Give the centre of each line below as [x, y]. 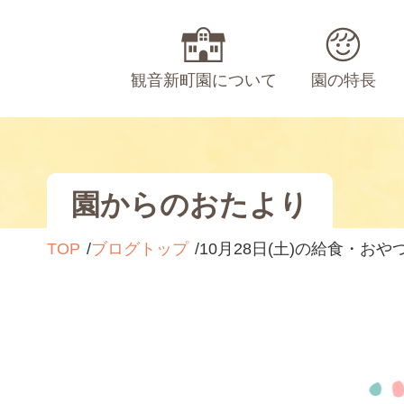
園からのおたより [190, 204]
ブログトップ [140, 249]
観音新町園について [203, 80]
